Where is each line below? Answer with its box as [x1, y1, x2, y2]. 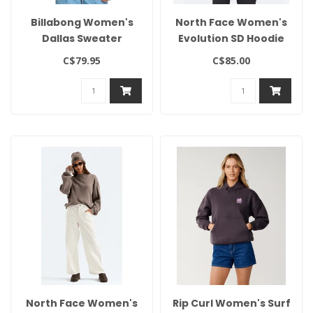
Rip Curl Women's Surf [172, 296, 291, 311]
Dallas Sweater [41, 31, 122, 45]
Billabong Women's [30, 15, 133, 29]
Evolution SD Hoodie [178, 31, 284, 45]
